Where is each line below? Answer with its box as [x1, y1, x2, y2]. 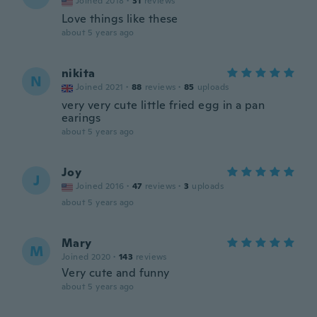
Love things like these [62, 11, 178, 26]
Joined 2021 [76, 81, 124, 93]
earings [62, 110, 101, 125]
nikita [62, 66, 96, 81]
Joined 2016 [76, 180, 125, 192]
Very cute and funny [62, 265, 170, 280]
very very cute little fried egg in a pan [62, 98, 265, 113]
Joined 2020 [62, 251, 111, 263]
